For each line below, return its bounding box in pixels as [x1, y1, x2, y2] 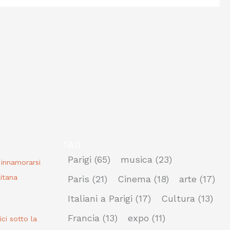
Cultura [161, 193, 198, 204]
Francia [68, 213, 103, 224]
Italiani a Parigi [68, 193, 136, 204]
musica [121, 154, 156, 165]
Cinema [118, 174, 154, 185]
